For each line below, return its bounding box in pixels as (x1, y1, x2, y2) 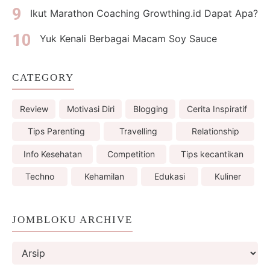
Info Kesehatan (23, 148, 82, 159)
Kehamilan (84, 171, 124, 182)
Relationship (191, 126, 239, 137)
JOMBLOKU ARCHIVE (12, 213, 133, 225)
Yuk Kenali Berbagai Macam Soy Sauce (39, 33, 217, 45)
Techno (25, 171, 55, 182)
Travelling (119, 126, 157, 137)
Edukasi (154, 171, 185, 182)
